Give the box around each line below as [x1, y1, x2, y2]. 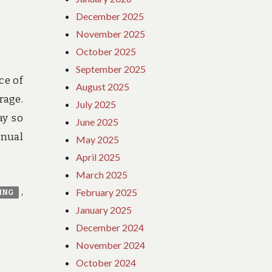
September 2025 [76, 63, 146, 75]
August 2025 [76, 80, 130, 92]
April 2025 [76, 151, 121, 163]
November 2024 [76, 239, 146, 251]
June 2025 [76, 115, 119, 127]
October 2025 [76, 45, 137, 57]
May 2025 [76, 133, 120, 145]
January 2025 [76, 203, 132, 216]
